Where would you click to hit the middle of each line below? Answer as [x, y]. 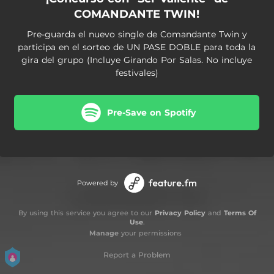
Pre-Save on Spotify [151, 112]
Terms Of [240, 213]
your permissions [150, 233]
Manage [104, 233]
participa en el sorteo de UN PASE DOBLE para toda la [137, 47]
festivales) [137, 73]
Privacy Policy [180, 213]
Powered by [98, 183]
